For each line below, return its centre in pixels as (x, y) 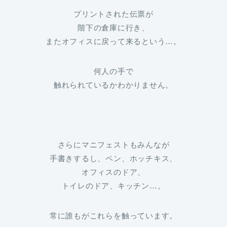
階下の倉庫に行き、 (113, 28)
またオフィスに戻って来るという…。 (113, 42)
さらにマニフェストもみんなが (113, 145)
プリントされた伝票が (113, 14)
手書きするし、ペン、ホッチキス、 (113, 159)
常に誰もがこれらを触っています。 (113, 216)
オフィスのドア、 (113, 172)
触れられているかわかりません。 (113, 85)
